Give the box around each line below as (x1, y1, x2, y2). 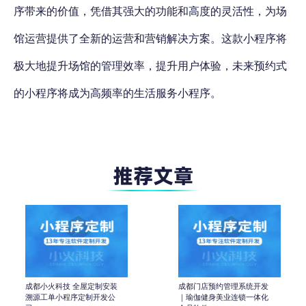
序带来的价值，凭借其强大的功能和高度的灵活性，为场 (14, 3, 287, 18)
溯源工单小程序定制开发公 (25, 292, 115, 302)
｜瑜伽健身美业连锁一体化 (178, 292, 268, 302)
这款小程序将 (221, 31, 287, 45)
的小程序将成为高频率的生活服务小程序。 (14, 85, 221, 100)
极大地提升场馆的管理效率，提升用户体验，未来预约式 (14, 58, 287, 72)
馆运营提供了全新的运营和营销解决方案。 (14, 31, 221, 45)
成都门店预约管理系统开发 (178, 281, 268, 291)
